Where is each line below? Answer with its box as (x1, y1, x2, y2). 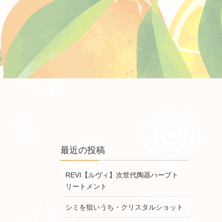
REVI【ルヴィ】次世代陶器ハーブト (65, 171, 178, 179)
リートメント (65, 182, 107, 191)
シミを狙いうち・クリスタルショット (65, 203, 183, 212)
